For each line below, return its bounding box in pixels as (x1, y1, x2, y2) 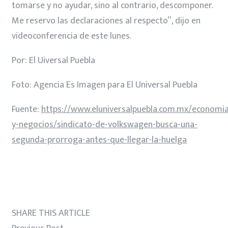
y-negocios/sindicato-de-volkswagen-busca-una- (12, 117, 197, 132)
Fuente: (12, 101, 41, 117)
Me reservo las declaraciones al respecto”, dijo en (12, 13, 201, 28)
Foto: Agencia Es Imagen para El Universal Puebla (12, 77, 197, 93)
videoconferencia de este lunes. (12, 28, 131, 44)
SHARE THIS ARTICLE (12, 205, 90, 221)
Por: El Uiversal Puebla (12, 52, 95, 68)
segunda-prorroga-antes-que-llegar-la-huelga (12, 132, 187, 148)
